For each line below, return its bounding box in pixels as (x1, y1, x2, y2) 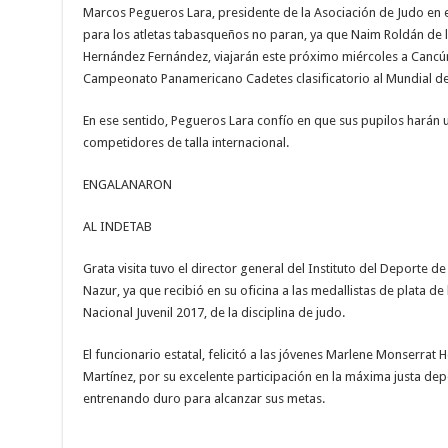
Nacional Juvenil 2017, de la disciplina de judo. (82, 305, 345, 321)
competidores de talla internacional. (82, 135, 289, 151)
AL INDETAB (82, 219, 152, 235)
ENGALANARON (82, 177, 172, 193)
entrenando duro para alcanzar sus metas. (82, 391, 325, 407)
